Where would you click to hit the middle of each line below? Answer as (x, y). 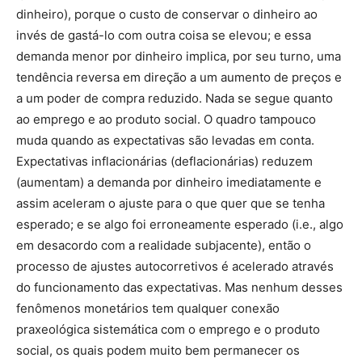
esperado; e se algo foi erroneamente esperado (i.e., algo (180, 224)
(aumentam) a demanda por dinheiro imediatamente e (169, 182)
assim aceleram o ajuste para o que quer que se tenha (170, 203)
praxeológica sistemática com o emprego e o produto (168, 329)
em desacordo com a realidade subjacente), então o (164, 245)
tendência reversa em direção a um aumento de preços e (179, 77)
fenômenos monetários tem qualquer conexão (148, 308)
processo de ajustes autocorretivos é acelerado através (175, 266)
